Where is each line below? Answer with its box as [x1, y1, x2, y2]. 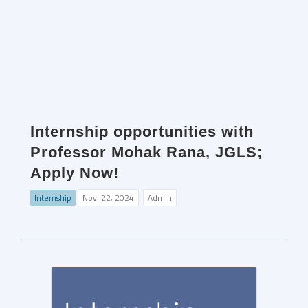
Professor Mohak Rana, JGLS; [30, 144, 263, 162]
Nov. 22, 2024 [82, 191, 134, 205]
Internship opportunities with [30, 123, 254, 141]
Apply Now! [30, 164, 119, 182]
